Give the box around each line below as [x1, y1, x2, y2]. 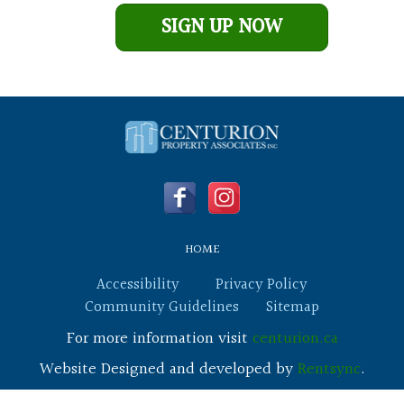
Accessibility [96, 272, 179, 298]
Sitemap [266, 295, 319, 320]
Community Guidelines [85, 295, 239, 320]
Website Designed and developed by [39, 356, 298, 383]
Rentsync [297, 356, 361, 383]
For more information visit [66, 326, 252, 353]
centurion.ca [252, 326, 338, 353]
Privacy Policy [216, 272, 308, 298]
